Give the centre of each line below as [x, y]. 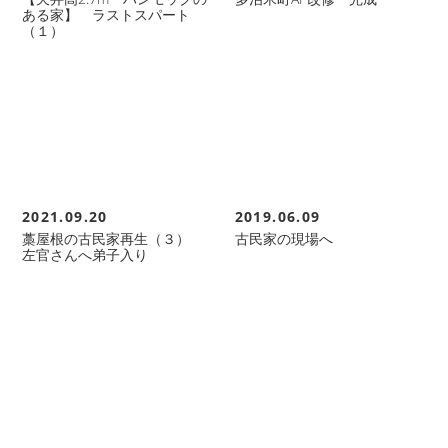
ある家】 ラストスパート [105, 14]
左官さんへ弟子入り [84, 254]
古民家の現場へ [283, 238]
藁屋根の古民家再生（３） [112, 238]
